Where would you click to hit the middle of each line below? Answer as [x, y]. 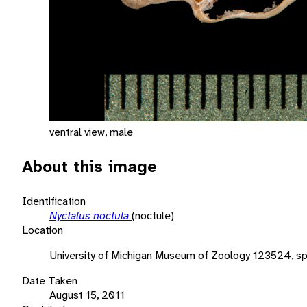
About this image [89, 166]
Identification [54, 201]
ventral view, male [91, 132]
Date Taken [50, 280]
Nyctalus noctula [90, 215]
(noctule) [153, 215]
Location [42, 230]
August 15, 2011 [87, 295]
